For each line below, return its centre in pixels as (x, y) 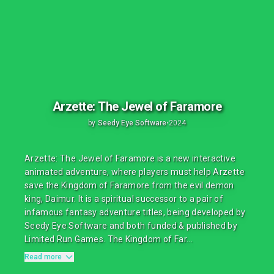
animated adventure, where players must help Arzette (135, 172)
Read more (43, 257)
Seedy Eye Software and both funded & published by (131, 226)
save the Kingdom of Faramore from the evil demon (129, 185)
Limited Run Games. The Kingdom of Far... (109, 239)
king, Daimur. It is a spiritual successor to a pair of (124, 199)
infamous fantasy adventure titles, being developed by (135, 212)
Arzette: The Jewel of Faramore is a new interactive (130, 158)
